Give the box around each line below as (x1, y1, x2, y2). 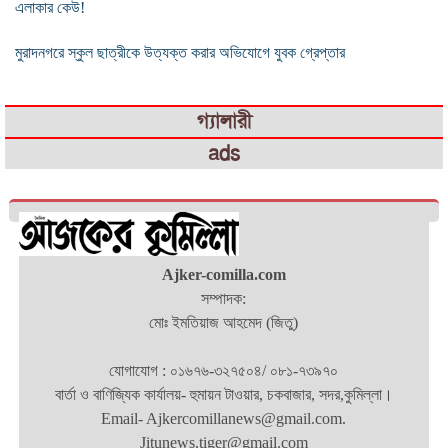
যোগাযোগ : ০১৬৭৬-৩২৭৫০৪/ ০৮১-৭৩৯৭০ (109, 362, 339, 380)
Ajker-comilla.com (161, 266, 286, 284)
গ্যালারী (196, 108, 252, 134)
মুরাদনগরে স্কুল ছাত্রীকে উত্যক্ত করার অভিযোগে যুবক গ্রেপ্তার (15, 43, 345, 61)
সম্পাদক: (201, 290, 247, 308)
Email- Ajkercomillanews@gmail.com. (101, 410, 347, 428)
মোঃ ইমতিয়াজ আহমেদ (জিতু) (149, 314, 299, 332)
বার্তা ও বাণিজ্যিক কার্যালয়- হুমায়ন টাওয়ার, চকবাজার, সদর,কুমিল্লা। (54, 386, 393, 404)
